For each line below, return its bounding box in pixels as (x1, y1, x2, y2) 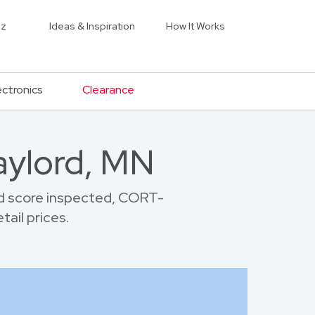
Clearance (82, 82, 134, 97)
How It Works (166, 20, 225, 32)
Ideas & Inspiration (49, 20, 135, 32)
